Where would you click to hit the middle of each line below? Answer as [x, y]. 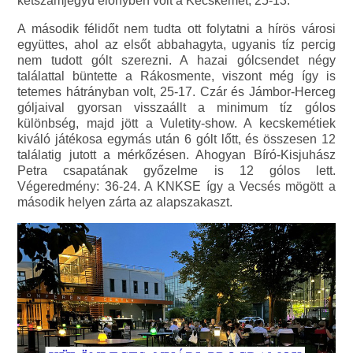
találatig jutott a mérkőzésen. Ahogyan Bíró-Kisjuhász [176, 154]
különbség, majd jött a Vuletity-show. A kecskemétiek [176, 123]
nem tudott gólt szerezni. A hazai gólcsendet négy [176, 60]
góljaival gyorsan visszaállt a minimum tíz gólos [176, 107]
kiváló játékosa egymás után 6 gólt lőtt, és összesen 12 [176, 139]
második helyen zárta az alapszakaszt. [125, 202]
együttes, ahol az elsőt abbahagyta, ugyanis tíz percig [176, 44]
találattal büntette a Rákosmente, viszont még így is [176, 76]
